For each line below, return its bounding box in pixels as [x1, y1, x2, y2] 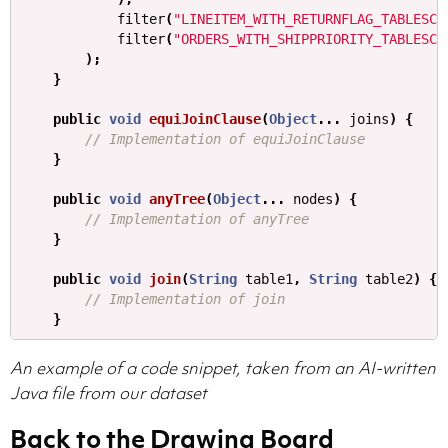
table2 [365, 271, 413, 288]
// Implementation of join [85, 291, 285, 308]
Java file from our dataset [10, 382, 207, 405]
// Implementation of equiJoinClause [85, 131, 365, 148]
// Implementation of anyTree [85, 211, 309, 228]
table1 [245, 271, 293, 288]
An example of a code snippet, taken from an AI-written [10, 357, 436, 380]
